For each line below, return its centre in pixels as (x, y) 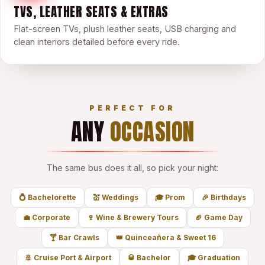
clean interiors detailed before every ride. (97, 42)
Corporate (51, 217)
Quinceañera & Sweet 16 (170, 237)
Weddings (120, 197)
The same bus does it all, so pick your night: (132, 168)
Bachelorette (52, 197)
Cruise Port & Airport (72, 258)
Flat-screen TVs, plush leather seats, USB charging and (125, 29)
